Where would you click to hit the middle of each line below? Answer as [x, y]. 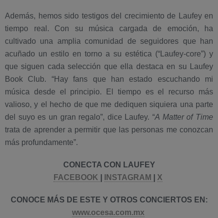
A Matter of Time [184, 117]
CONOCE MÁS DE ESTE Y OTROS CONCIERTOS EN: [109, 200]
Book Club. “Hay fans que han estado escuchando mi [109, 79]
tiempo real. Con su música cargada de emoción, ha [109, 28]
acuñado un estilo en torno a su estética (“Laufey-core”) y [109, 54]
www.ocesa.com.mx [108, 212]
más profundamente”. [41, 142]
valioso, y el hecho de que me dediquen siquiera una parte [109, 104]
